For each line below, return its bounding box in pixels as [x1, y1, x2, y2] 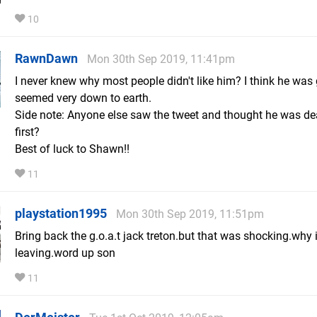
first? [15, 125, 40, 139]
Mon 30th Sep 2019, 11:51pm [116, 207, 264, 221]
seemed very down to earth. [15, 91, 151, 105]
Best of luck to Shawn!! [15, 142, 129, 156]
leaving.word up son [15, 246, 115, 260]
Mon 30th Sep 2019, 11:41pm [87, 52, 235, 67]
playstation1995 [15, 206, 107, 221]
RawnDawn [15, 51, 78, 67]
